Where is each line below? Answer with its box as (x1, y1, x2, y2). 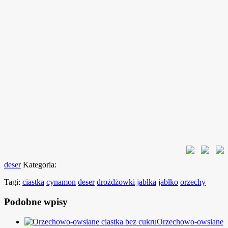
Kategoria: (23, 160, 56, 169)
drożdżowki (97, 178, 135, 187)
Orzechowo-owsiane (157, 217, 223, 226)
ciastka (22, 178, 44, 187)
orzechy (180, 178, 206, 187)
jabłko (158, 178, 178, 187)
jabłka (137, 178, 156, 187)
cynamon (46, 178, 76, 187)
